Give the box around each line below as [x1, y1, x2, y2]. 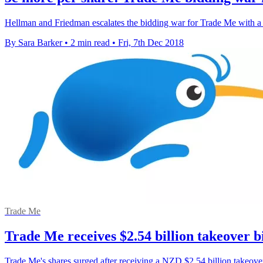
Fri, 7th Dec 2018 [118, 38, 184, 48]
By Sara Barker [5, 38, 62, 48]
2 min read [70, 38, 110, 48]
